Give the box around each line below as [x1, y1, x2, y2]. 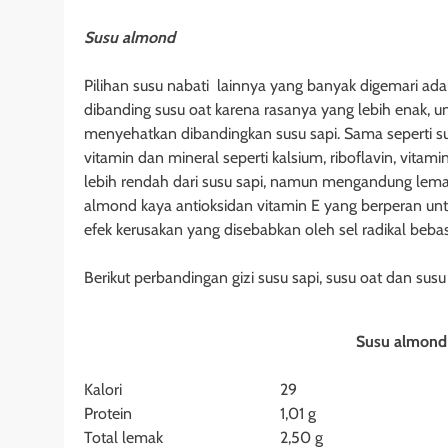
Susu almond [84, 28, 175, 48]
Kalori [84, 380, 122, 400]
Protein [84, 404, 132, 424]
